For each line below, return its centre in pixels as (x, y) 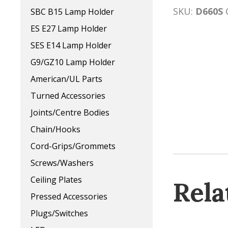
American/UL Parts (66, 79)
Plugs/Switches (59, 213)
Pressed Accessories (69, 197)
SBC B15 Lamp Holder (72, 12)
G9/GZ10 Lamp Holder (73, 62)
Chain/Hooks (55, 130)
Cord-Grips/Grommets (73, 146)
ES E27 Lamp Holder (69, 29)
